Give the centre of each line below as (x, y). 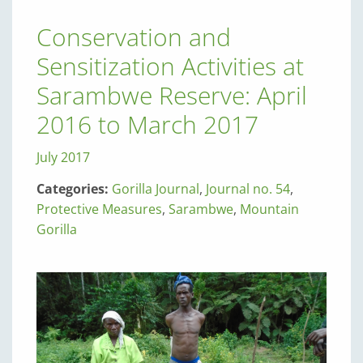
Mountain (269, 209)
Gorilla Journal (156, 189)
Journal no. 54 (248, 189)
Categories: (74, 189)
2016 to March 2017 (147, 124)
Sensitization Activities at (170, 66)
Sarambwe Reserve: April (172, 95)
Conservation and (134, 37)
